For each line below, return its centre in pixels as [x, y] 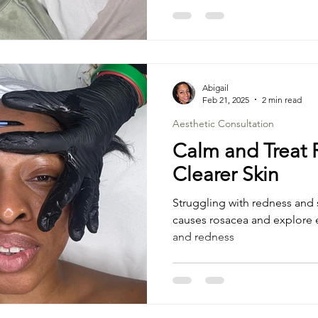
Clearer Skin [226, 174]
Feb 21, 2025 [226, 99]
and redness [203, 236]
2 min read [282, 99]
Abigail [215, 87]
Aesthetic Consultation [223, 123]
